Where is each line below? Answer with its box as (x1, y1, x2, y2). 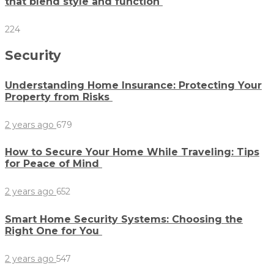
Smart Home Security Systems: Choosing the (5, 213, 243, 225)
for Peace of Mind (5, 158, 102, 170)
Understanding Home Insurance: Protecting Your (5, 79, 262, 91)
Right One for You (5, 224, 102, 237)
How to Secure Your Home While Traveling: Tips (5, 146, 259, 158)
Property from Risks (5, 91, 113, 103)
